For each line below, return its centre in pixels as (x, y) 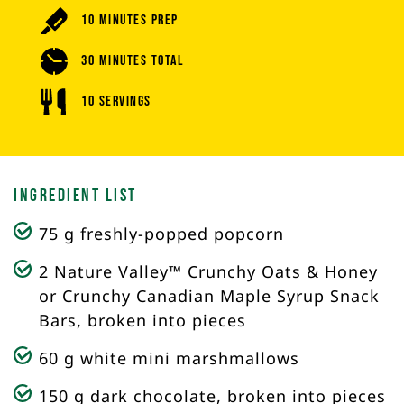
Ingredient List (75, 195)
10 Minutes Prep (130, 20)
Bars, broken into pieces (142, 320)
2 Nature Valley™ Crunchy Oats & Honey (208, 271)
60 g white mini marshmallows (169, 358)
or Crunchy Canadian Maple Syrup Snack (209, 295)
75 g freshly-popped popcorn (161, 233)
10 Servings (116, 101)
